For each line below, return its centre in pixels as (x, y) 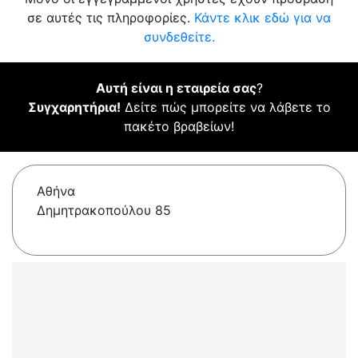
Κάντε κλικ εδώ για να (263, 18)
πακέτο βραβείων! (179, 127)
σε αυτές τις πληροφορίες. (111, 18)
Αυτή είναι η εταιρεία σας (176, 88)
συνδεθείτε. (179, 37)
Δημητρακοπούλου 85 (104, 211)
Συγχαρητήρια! (74, 107)
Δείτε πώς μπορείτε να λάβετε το (225, 107)
